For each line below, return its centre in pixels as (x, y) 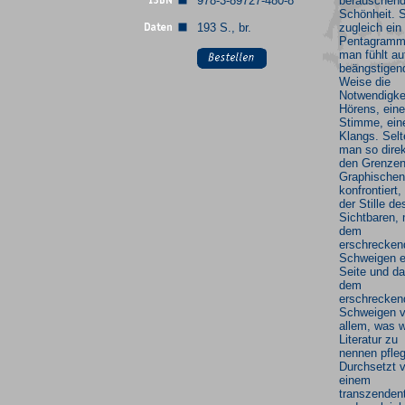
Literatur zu (368, 339)
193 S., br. (224, 28)
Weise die (365, 82)
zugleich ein (370, 28)
